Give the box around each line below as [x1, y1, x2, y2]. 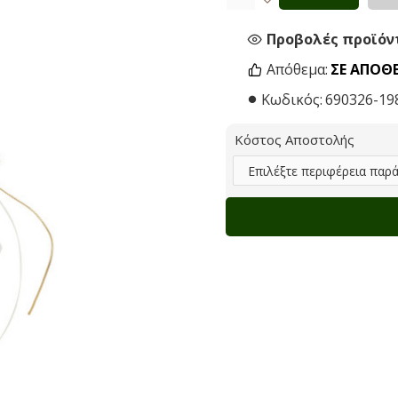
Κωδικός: [261, 90, 322, 109]
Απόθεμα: [267, 60, 328, 79]
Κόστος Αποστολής [235, 131, 354, 148]
